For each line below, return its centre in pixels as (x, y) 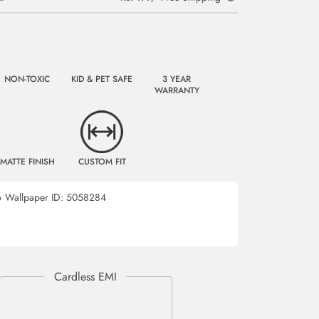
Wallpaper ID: (36, 197)
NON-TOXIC (27, 79)
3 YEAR (177, 79)
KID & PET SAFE (102, 79)
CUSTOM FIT (102, 162)
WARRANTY (177, 90)
